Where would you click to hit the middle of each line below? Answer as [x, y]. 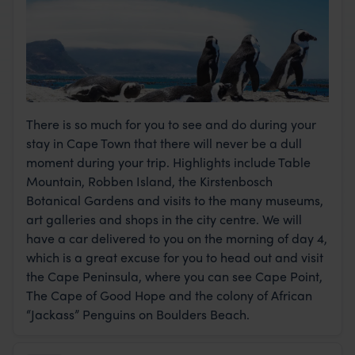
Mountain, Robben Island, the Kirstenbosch [149, 181]
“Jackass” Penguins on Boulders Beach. [138, 315]
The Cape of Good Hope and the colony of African [169, 296]
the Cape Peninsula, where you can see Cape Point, [174, 277]
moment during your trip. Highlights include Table [168, 162]
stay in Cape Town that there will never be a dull [164, 143]
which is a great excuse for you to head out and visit [175, 258]
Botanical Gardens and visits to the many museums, [175, 200]
